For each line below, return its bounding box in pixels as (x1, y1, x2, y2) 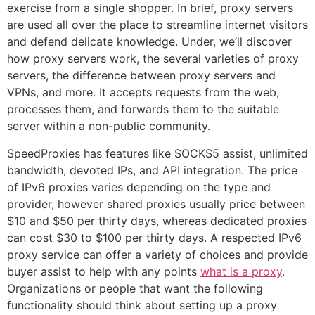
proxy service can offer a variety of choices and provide (7, 247, 308, 262)
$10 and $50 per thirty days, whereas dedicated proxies (7, 213, 307, 228)
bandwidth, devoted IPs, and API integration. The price (7, 162, 297, 177)
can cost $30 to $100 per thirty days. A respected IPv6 (7, 230, 302, 245)
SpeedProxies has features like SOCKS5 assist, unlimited (7, 146, 308, 160)
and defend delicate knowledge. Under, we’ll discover (7, 34, 292, 49)
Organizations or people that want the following (7, 281, 263, 295)
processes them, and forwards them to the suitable (7, 102, 279, 117)
